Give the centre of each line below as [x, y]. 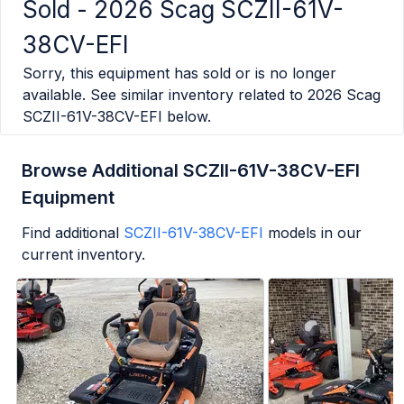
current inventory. [83, 255]
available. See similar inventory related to [163, 95]
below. [187, 117]
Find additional [70, 233]
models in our [315, 233]
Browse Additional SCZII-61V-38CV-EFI [191, 171]
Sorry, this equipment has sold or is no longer [179, 73]
